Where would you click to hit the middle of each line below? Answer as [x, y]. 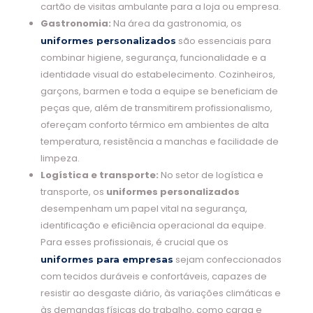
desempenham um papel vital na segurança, [144, 209]
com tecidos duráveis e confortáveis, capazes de [153, 277]
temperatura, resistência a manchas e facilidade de [159, 142]
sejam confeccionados [227, 260]
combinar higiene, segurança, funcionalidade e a [153, 58]
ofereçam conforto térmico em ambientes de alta [154, 125]
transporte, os [73, 192]
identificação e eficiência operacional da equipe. [153, 226]
